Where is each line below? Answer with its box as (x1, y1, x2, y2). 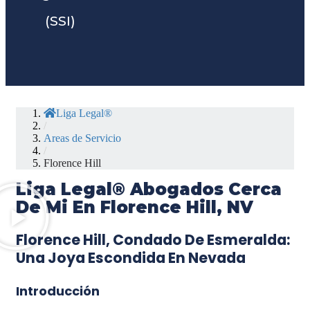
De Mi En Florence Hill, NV (16, 197, 253, 218)
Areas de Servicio (44, 132, 121, 145)
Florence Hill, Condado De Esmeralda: (16, 230, 290, 250)
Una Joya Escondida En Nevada (16, 248, 246, 268)
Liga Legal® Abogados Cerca (16, 179, 282, 200)
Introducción (16, 282, 100, 300)
